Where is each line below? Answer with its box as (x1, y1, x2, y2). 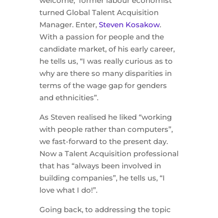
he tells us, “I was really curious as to (39, 56, 173, 66)
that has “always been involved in (39, 161, 161, 170)
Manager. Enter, (39, 20, 99, 29)
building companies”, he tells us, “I (39, 173, 165, 182)
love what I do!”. (39, 185, 97, 195)
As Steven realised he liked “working (39, 112, 172, 122)
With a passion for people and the (39, 32, 164, 41)
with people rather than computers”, (39, 125, 173, 134)
